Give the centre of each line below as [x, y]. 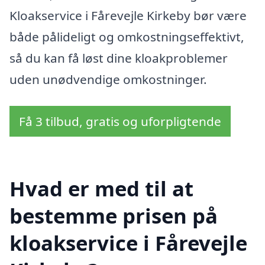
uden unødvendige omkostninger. [108, 79]
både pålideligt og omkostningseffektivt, [127, 36]
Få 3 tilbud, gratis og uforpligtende [120, 122]
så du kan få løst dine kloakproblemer [119, 58]
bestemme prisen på [114, 215]
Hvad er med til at [101, 188]
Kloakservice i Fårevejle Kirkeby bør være [128, 15]
